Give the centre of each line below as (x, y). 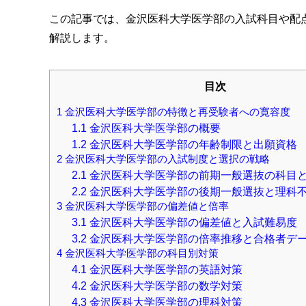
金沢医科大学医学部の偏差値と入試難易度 (192, 222)
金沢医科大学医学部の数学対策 (164, 285)
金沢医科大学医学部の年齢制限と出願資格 (192, 144)
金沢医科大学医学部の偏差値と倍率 (145, 206)
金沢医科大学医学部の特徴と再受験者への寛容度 (176, 112)
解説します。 (82, 38)
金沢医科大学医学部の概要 (153, 127)
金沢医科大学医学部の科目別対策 (140, 253)
